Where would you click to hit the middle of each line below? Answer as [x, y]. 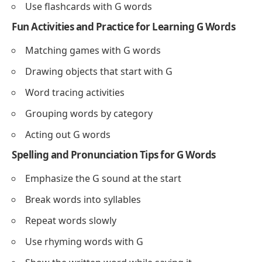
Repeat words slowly [71, 221]
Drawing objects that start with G [99, 72]
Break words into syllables [83, 200]
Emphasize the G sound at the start [103, 179]
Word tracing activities [75, 93]
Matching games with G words [93, 51]
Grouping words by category [89, 114]
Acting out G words [68, 135]
